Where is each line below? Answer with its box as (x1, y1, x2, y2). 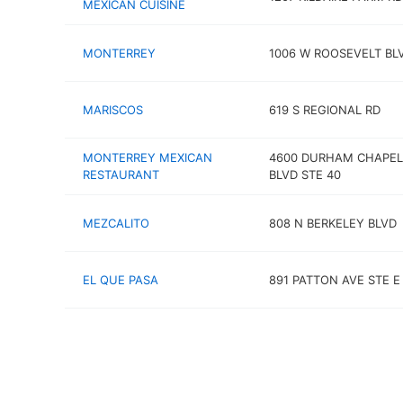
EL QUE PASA (83, 272, 158, 287)
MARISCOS (83, 102, 143, 117)
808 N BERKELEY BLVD (268, 215, 397, 230)
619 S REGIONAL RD (268, 102, 381, 117)
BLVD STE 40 (268, 167, 341, 182)
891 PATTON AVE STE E (268, 272, 400, 287)
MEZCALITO (83, 215, 149, 230)
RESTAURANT (83, 167, 159, 182)
